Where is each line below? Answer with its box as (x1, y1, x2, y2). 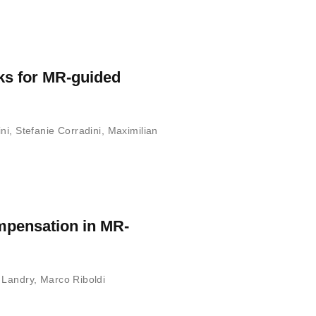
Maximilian (107, 124, 158, 136)
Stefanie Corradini (16, 124, 102, 136)
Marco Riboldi (39, 273, 106, 285)
